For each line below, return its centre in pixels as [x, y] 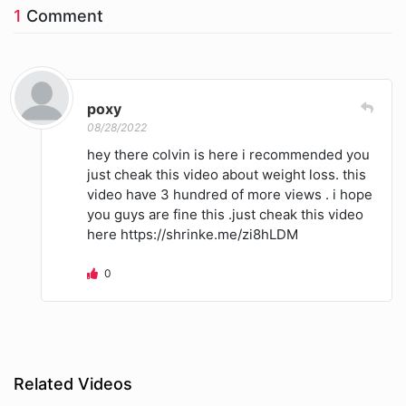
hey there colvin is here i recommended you [228, 155]
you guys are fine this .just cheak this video [225, 215]
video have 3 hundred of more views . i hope [230, 195]
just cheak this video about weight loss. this [227, 175]
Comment [63, 16]
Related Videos [73, 384]
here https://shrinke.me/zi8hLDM [193, 235]
